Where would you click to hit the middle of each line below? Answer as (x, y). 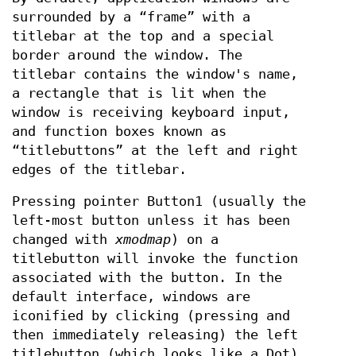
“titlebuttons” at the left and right (155, 151)
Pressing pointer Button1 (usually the (159, 201)
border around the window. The (127, 55)
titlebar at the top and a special (143, 36)
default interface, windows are (131, 297)
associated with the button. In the (147, 278)
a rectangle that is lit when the (139, 93)
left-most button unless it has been (151, 221)
